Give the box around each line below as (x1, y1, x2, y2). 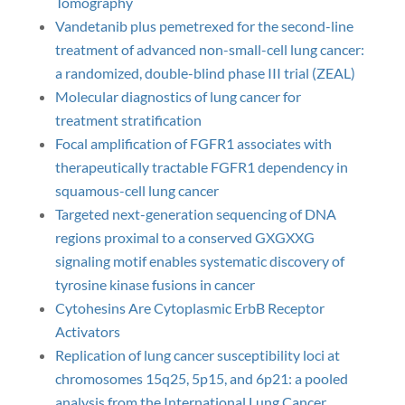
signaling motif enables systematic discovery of (54, 252, 344, 269)
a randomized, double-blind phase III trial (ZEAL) (54, 64, 355, 81)
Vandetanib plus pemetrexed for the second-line (54, 17, 353, 34)
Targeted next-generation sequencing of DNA (54, 205, 336, 222)
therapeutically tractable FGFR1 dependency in (54, 158, 348, 175)
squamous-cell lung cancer (54, 182, 219, 199)
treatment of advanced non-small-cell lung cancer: (54, 41, 364, 58)
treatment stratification (54, 111, 202, 128)
